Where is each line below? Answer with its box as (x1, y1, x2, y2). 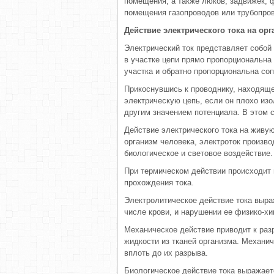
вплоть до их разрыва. (124, 248, 208, 257)
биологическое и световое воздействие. (124, 149, 273, 158)
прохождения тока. (124, 178, 194, 187)
